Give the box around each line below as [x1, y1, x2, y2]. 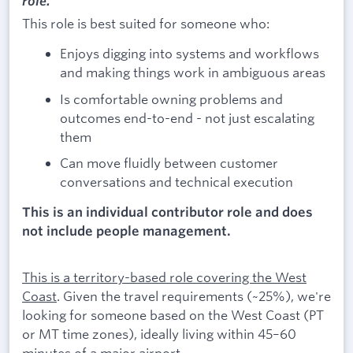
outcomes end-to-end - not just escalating [60, 109, 314, 126]
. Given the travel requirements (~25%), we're [57, 287, 331, 304]
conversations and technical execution [60, 173, 293, 191]
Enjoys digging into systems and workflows [60, 44, 319, 61]
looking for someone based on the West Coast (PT [22, 306, 324, 323]
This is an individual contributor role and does [22, 203, 313, 220]
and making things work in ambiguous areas [60, 63, 325, 80]
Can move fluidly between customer [60, 154, 278, 172]
